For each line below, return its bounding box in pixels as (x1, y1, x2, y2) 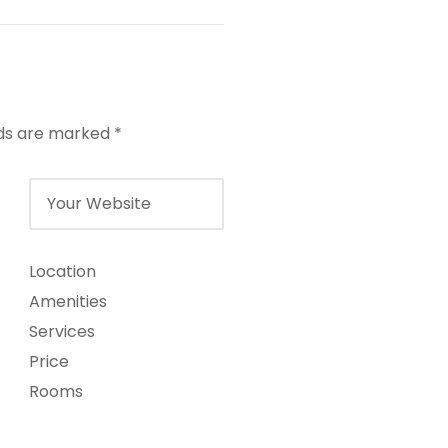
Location (29, 259, 96, 283)
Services (29, 319, 95, 343)
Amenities (29, 289, 107, 313)
